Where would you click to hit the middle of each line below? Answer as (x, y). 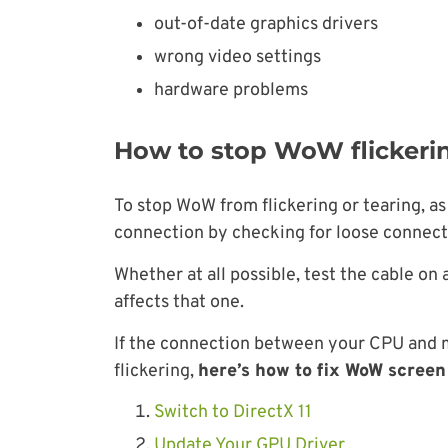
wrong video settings (237, 57)
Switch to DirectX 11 (233, 412)
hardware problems (231, 90)
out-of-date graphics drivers (266, 24)
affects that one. (179, 302)
